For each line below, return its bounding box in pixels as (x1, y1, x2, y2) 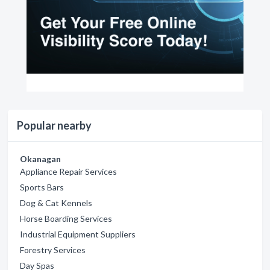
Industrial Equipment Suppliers (20, 228, 136, 239)
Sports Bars (20, 181, 64, 192)
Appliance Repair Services (20, 166, 117, 177)
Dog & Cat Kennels (20, 197, 92, 208)
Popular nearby (17, 118, 92, 132)
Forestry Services (20, 244, 86, 255)
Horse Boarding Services (20, 213, 112, 224)
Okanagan (20, 153, 61, 164)
